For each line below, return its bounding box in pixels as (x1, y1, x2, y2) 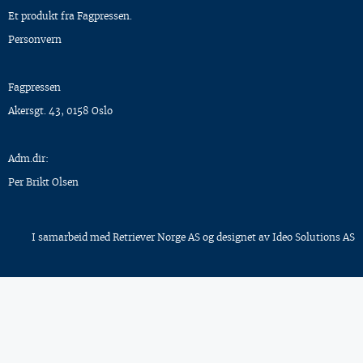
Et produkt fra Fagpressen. (8, 10, 132, 23)
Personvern (8, 33, 62, 46)
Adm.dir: (8, 152, 49, 165)
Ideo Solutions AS (272, 231, 355, 244)
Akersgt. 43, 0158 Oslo (8, 105, 113, 117)
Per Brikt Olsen (8, 176, 79, 189)
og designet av (200, 231, 272, 244)
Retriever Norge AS (113, 231, 200, 244)
